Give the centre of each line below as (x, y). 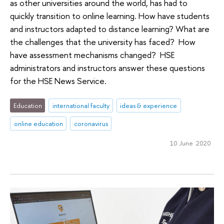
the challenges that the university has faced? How (103, 42)
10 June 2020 (190, 143)
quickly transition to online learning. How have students (110, 16)
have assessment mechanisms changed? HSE (92, 55)
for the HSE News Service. (58, 81)
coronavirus (91, 123)
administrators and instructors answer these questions (107, 68)
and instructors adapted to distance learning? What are (110, 29)
